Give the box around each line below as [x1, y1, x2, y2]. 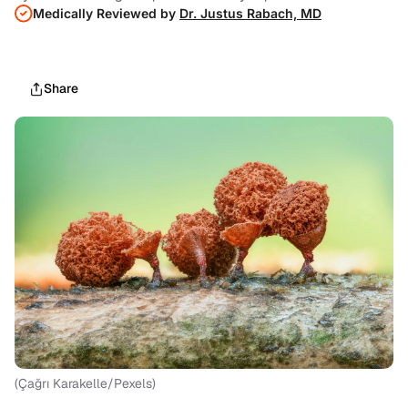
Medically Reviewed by [33, 5, 179, 21]
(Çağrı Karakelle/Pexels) [15, 375, 156, 393]
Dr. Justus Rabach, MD [179, 5, 321, 21]
